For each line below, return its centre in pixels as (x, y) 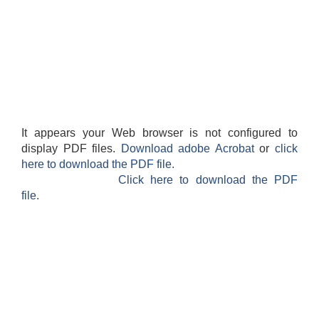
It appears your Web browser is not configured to (159, 133)
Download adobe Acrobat (190, 149)
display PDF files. (71, 149)
